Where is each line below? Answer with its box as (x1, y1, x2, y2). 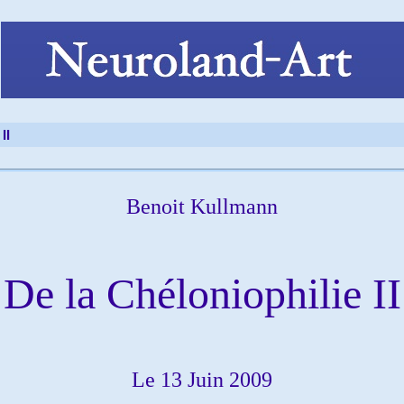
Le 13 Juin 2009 (132, 368, 272, 391)
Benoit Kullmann (126, 195, 278, 218)
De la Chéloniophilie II (3, 270, 401, 317)
